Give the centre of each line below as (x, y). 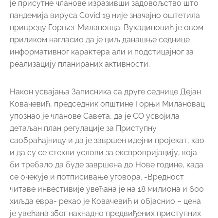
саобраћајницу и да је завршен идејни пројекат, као (107, 140)
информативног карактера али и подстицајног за (102, 52)
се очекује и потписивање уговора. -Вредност (97, 177)
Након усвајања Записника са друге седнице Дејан (105, 92)
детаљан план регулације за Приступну (83, 128)
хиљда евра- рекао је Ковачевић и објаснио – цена (105, 201)
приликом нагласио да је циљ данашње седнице (100, 40)
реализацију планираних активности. (80, 64)
